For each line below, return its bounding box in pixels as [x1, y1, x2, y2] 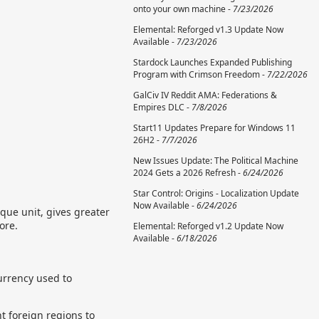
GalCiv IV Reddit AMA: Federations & [133, 89, 277, 101]
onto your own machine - [133, 3, 233, 15]
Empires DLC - [133, 101, 192, 113]
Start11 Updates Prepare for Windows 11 [133, 122, 296, 134]
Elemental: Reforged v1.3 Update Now [133, 23, 283, 36]
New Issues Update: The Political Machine [133, 155, 298, 167]
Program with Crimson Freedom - [133, 68, 267, 80]
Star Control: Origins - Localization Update [133, 187, 299, 199]
